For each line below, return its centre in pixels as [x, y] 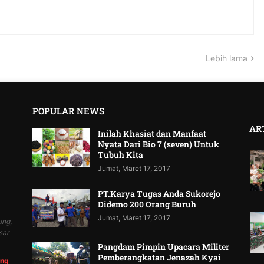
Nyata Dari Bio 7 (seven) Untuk [159, 144]
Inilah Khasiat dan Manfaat [152, 134]
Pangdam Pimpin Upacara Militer [164, 247]
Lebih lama [226, 58]
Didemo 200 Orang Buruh [147, 204]
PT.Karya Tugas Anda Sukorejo [159, 194]
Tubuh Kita [121, 155]
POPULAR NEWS [69, 111]
